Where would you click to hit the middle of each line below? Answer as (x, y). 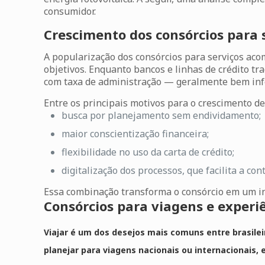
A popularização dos (90, 57)
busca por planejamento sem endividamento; (161, 115)
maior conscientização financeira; (135, 134)
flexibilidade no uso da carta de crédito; (148, 152)
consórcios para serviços (190, 57)
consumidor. (70, 11)
